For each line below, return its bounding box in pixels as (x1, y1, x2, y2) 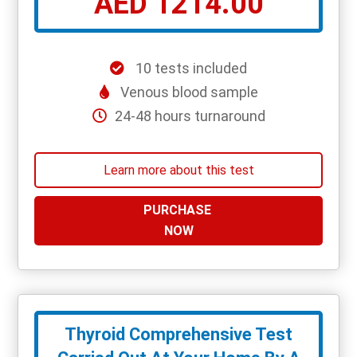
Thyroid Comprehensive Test (65, 324, 292, 345)
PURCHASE (143, 202, 214, 218)
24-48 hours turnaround (114, 108, 265, 125)
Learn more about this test (103, 162, 254, 178)
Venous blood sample (120, 84, 258, 101)
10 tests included (132, 60, 247, 77)
